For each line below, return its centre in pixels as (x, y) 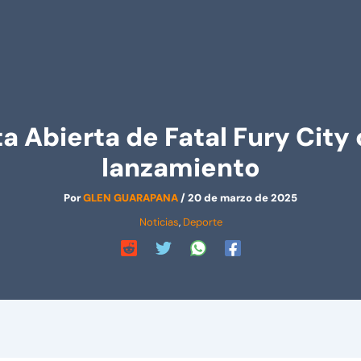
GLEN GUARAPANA (132, 198)
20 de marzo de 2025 (243, 198)
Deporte (202, 222)
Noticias (159, 222)
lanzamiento (180, 168)
